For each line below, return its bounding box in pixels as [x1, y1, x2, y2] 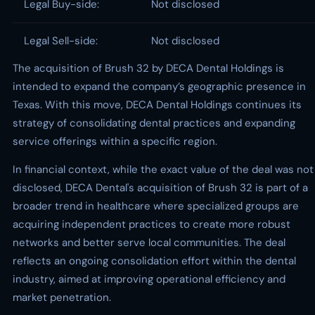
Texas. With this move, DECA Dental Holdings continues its [13, 98, 302, 112]
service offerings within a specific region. [13, 134, 217, 148]
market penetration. [13, 290, 111, 304]
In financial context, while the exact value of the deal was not [13, 162, 314, 176]
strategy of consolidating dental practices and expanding [13, 116, 295, 130]
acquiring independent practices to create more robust [13, 217, 290, 231]
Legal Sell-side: [24, 34, 98, 48]
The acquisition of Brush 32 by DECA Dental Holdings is [13, 61, 284, 75]
